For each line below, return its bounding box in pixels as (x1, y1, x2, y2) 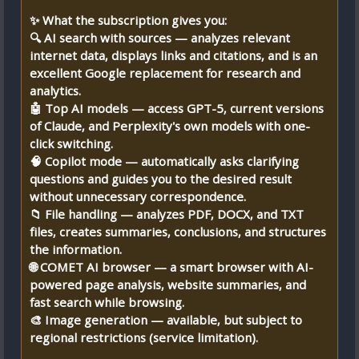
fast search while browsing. (30, 294, 184, 310)
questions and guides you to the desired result (30, 171, 292, 187)
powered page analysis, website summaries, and (30, 276, 306, 292)
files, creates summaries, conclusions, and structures (30, 224, 326, 240)
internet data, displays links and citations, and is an (30, 47, 317, 63)
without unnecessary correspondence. (30, 188, 246, 204)
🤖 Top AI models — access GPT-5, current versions (30, 100, 324, 116)
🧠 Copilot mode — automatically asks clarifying (30, 153, 299, 169)
